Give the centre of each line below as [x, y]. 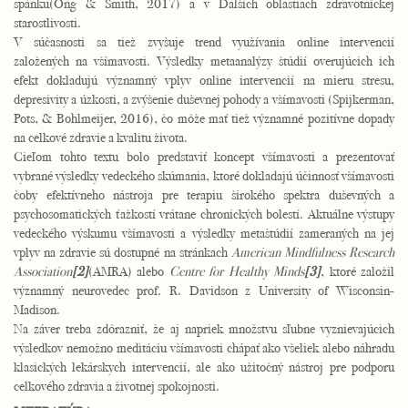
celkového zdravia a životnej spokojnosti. [117, 386]
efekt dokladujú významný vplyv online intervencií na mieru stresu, [204, 80]
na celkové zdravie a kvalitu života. [101, 137]
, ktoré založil [358, 271]
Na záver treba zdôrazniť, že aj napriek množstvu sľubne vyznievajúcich [204, 328]
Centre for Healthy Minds [237, 271]
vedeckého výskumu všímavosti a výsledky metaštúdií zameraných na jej [204, 233]
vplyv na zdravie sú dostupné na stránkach [122, 252]
